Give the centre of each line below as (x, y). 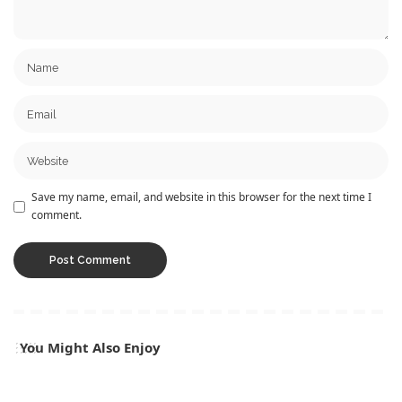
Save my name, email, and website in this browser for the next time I (201, 197)
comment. (57, 215)
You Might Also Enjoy (90, 348)
